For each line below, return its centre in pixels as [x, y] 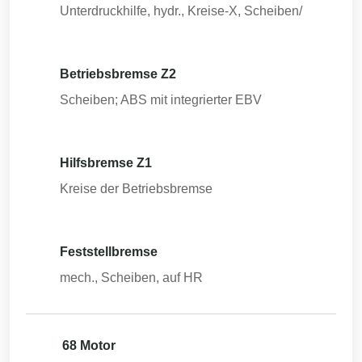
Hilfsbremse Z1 [106, 163]
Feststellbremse [109, 252]
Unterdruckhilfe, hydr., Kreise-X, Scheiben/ [181, 11]
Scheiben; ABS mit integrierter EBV [161, 100]
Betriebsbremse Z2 [118, 74]
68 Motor [89, 345]
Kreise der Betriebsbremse [136, 189]
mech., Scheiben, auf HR [131, 278]
